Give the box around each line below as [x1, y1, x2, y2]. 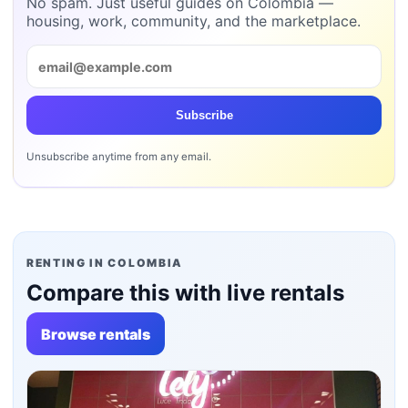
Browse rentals [41, 324, 150, 343]
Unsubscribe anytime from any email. [26, 149, 211, 163]
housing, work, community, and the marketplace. [26, 12, 361, 31]
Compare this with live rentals [26, 280, 344, 307]
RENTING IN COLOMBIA [26, 256, 183, 270]
